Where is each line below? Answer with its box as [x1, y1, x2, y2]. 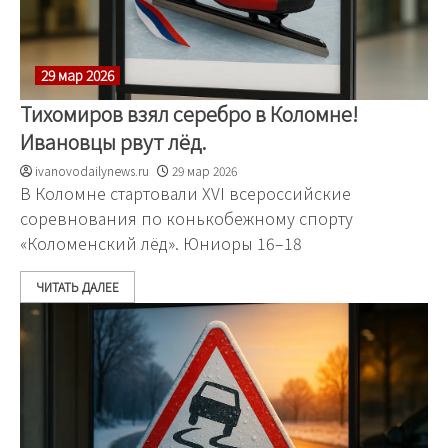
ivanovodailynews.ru [35, 162, 149, 179]
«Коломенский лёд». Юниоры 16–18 [20, 231, 302, 255]
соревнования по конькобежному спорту [20, 206, 353, 230]
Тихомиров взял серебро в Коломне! [20, 99, 358, 128]
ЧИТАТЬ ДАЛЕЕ [36, 278, 119, 295]
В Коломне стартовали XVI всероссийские [20, 181, 351, 205]
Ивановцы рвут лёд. [20, 127, 207, 156]
